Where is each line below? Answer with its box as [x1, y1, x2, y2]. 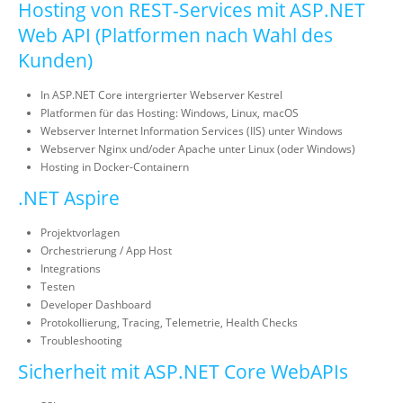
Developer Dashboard [40, 297, 151, 312]
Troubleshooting [40, 333, 122, 348]
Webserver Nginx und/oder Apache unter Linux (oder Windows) [40, 141, 355, 157]
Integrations [40, 261, 101, 276]
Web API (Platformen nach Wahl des [18, 22, 333, 48]
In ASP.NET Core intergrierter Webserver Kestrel [40, 87, 282, 103]
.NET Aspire [18, 185, 120, 210]
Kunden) [18, 48, 93, 73]
